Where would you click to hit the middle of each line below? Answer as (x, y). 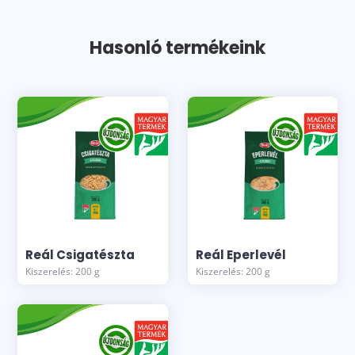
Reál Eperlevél (240, 254)
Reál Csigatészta (80, 254)
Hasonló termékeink (177, 48)
